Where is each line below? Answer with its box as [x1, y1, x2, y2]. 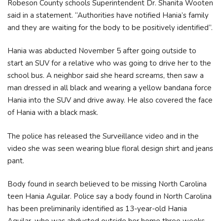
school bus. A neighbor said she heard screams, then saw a [7, 71, 204, 80]
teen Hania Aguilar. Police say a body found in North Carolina [7, 191, 212, 201]
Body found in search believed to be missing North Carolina [7, 179, 207, 189]
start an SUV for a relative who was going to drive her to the [7, 58, 211, 68]
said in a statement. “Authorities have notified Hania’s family [7, 10, 209, 20]
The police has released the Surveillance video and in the [7, 131, 199, 141]
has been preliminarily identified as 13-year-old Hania [7, 204, 187, 214]
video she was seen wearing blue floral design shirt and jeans [7, 143, 213, 153]
